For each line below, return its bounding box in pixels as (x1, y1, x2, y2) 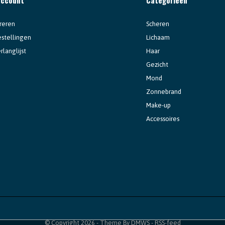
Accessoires (146, 115, 179, 123)
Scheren (146, 20, 169, 28)
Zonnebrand (146, 87, 181, 95)
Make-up (146, 101, 171, 109)
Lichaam (146, 33, 170, 41)
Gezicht (146, 60, 168, 68)
